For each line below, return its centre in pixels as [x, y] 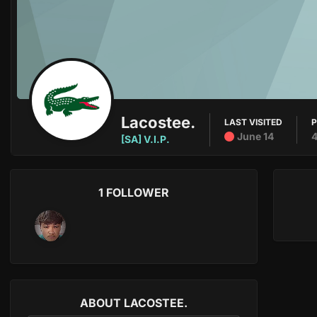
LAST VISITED [253, 122]
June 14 [255, 136]
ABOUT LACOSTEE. [134, 303]
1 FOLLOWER [134, 192]
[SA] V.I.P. [145, 139]
